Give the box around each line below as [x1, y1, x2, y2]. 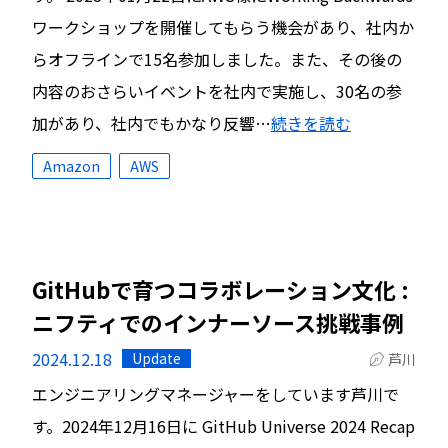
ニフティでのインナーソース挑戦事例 [32, 306, 404, 338]
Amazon [43, 156, 100, 176]
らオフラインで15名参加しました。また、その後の [32, 47, 402, 71]
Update [132, 348, 181, 368]
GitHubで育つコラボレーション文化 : [32, 273, 409, 305]
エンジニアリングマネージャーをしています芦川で [32, 382, 399, 406]
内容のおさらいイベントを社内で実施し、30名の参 [32, 79, 402, 103]
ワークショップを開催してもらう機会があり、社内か [32, 15, 414, 39]
